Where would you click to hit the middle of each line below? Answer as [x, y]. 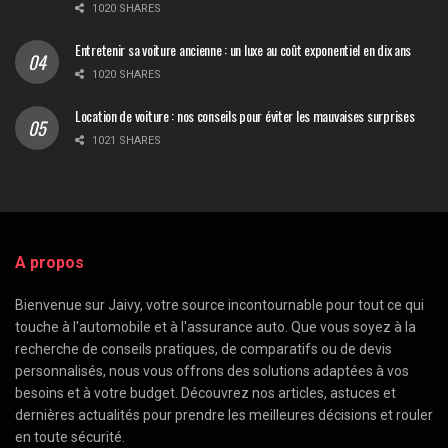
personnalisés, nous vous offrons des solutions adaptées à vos [212, 371]
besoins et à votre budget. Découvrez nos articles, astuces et [205, 393]
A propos [49, 263]
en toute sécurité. [70, 437]
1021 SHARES [125, 141]
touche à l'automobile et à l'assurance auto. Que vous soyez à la [215, 327]
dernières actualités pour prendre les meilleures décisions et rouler [224, 415]
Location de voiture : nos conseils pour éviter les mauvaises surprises [245, 116]
